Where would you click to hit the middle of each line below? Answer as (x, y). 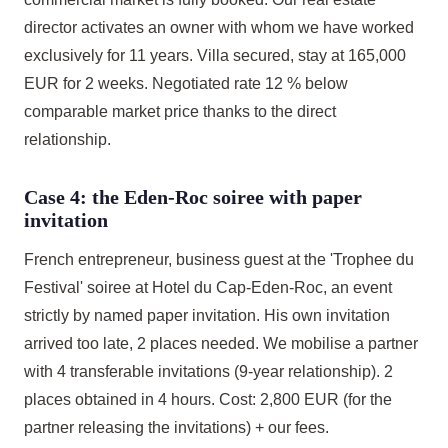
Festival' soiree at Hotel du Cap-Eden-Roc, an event (208, 287)
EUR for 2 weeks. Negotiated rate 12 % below (186, 83)
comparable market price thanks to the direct (180, 111)
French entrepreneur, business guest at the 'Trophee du (219, 259)
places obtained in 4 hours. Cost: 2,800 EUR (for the (208, 399)
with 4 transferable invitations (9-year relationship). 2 (208, 371)
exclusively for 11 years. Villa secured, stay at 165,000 (215, 55)
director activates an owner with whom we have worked (219, 27)
